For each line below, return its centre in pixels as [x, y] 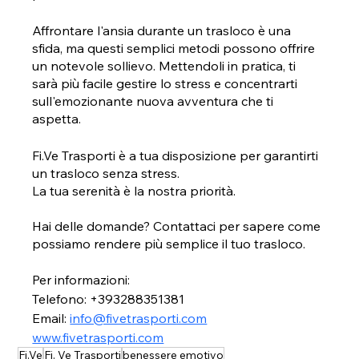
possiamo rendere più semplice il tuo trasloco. [169, 243]
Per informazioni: [81, 279]
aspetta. [58, 118]
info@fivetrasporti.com [139, 318]
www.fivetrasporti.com [98, 337]
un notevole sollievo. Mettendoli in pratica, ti [166, 65]
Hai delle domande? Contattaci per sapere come [178, 226]
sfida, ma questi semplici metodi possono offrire [175, 48]
